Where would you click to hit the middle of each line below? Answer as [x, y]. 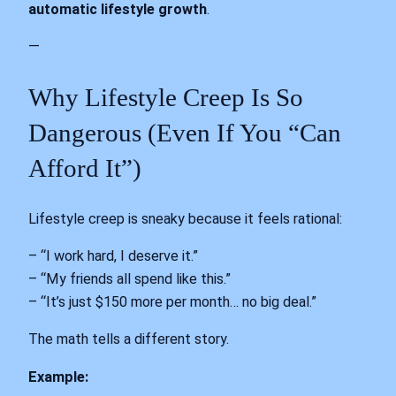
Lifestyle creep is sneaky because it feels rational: [185, 218]
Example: [58, 377]
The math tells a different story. [129, 339]
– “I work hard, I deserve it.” [113, 255]
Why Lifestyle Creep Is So [166, 98]
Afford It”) [85, 168]
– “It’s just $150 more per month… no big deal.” [172, 301]
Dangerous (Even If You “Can [185, 133]
